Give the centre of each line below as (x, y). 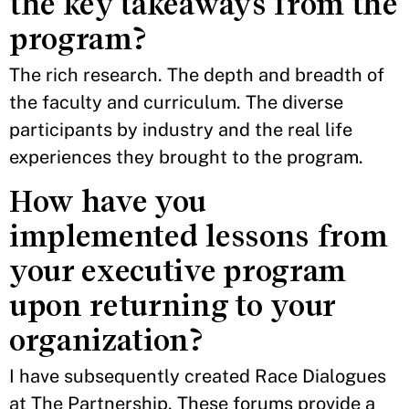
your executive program (178, 271)
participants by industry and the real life (181, 130)
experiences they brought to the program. (186, 157)
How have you (108, 201)
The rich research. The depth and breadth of (197, 75)
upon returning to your (172, 305)
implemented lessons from (199, 236)
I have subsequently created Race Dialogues (198, 376)
